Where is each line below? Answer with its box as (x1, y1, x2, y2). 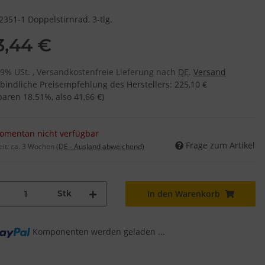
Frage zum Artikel (186, 140, 255, 151)
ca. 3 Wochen (11, 141, 56, 152)
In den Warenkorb (147, 188, 220, 200)
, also (51, 91, 74, 103)
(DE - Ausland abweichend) (56, 141, 144, 152)
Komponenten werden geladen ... (33, 226, 166, 238)
